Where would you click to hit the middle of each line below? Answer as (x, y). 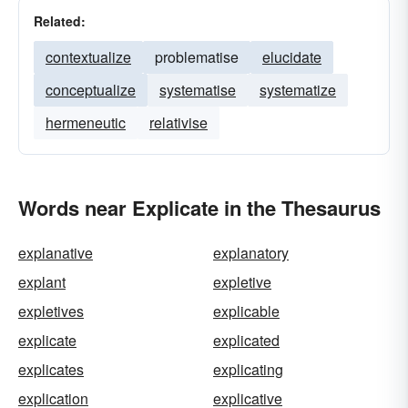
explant (42, 282)
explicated (246, 340)
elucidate (292, 57)
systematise (198, 90)
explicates (51, 369)
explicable (246, 311)
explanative (56, 253)
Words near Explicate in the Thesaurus (199, 208)
